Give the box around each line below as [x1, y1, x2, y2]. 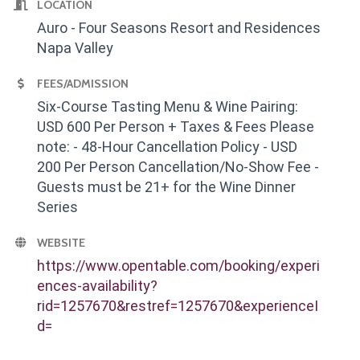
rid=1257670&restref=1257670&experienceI [37, 297, 318, 315]
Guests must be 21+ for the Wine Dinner [37, 178, 296, 196]
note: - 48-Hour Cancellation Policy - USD [37, 138, 297, 156]
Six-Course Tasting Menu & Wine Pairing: [37, 98, 298, 116]
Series [37, 198, 78, 216]
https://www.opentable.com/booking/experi [37, 257, 320, 275]
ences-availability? [37, 277, 157, 295]
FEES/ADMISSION [37, 76, 129, 92]
